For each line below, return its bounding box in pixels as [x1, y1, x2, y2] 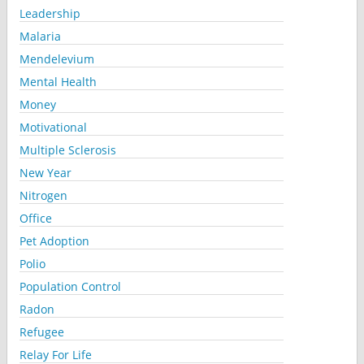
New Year [19, 164, 71, 180]
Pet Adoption [19, 232, 89, 249]
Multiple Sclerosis [19, 141, 116, 158]
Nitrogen [19, 187, 67, 203]
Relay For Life [19, 346, 92, 362]
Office [19, 210, 52, 226]
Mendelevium [19, 50, 94, 67]
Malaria [19, 28, 61, 44]
